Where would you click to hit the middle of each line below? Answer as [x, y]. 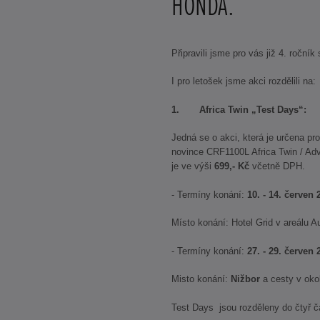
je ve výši [193, 166]
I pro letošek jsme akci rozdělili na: [244, 81]
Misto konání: [201, 279]
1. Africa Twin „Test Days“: [239, 109]
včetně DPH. [277, 166]
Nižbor [245, 279]
